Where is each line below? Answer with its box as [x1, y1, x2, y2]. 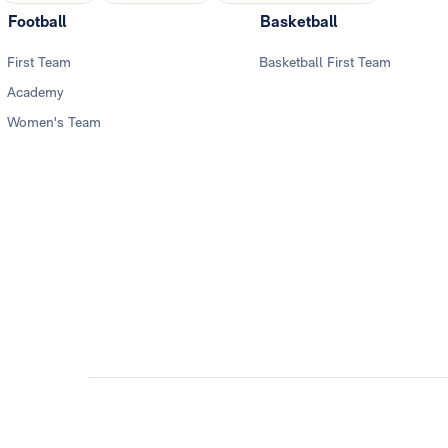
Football [8, 12, 66, 32]
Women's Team [7, 114, 101, 131]
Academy [7, 84, 64, 101]
